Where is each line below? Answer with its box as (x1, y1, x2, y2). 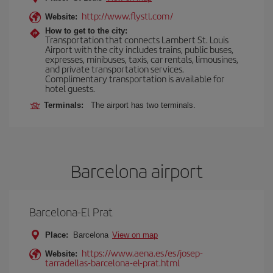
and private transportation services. (45, 62, 184, 75)
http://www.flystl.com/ (82, 9, 173, 22)
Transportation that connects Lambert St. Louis (45, 33, 229, 46)
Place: (45, 230, 68, 239)
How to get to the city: (45, 26, 127, 35)
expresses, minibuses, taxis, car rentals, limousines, (45, 52, 238, 65)
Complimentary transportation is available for (45, 72, 224, 85)
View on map (112, 230, 158, 239)
